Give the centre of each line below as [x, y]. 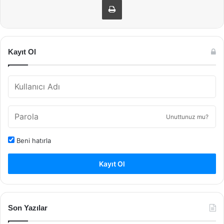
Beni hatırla [33, 140]
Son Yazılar [28, 208]
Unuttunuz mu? [187, 117]
